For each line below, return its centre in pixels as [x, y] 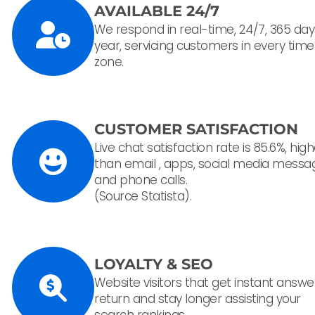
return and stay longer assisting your [198, 298]
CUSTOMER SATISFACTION [196, 129]
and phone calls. [141, 180]
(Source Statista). [143, 197]
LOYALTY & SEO [154, 264]
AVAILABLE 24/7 [157, 11]
